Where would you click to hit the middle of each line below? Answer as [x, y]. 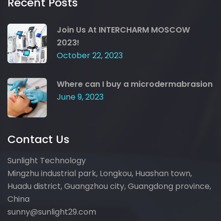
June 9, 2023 [80, 97]
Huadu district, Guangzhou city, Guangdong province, [109, 186]
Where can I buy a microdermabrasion [135, 84]
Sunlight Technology [47, 161]
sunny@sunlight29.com [52, 212]
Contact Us [38, 140]
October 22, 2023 [90, 56]
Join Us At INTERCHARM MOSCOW [123, 30]
